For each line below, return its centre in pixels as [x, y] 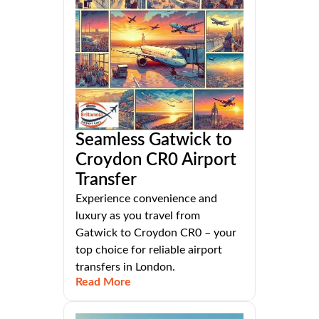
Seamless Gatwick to [154, 141]
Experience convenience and [146, 199]
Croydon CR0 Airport [156, 161]
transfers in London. [125, 267]
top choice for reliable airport [149, 250]
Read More [103, 282]
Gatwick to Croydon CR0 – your [156, 233]
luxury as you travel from [138, 216]
